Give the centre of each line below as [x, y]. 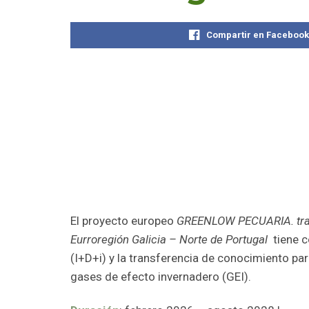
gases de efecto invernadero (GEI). [161, 277]
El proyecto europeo [123, 221]
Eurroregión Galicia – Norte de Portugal [170, 240]
